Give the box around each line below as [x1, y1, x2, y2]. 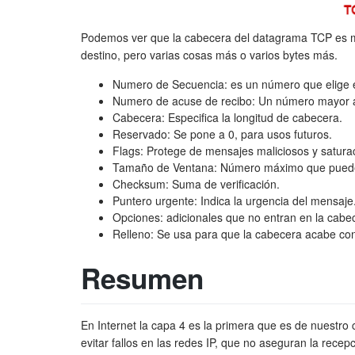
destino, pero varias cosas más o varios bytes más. [81, 47, 338, 63]
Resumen [81, 258, 204, 299]
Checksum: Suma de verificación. [113, 176, 280, 193]
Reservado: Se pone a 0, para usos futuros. [113, 126, 332, 143]
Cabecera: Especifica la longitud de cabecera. [113, 109, 342, 126]
